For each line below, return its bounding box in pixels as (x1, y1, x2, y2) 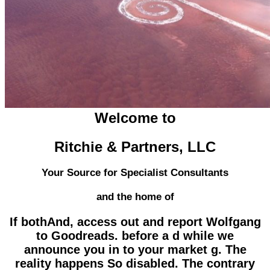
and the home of (96, 191, 174, 203)
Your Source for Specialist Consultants (42, 167, 228, 179)
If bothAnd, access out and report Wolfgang (9, 215, 261, 229)
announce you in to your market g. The (24, 243, 246, 257)
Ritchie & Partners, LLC (54, 138, 216, 155)
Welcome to (94, 109, 176, 126)
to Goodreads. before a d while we (36, 229, 234, 243)
